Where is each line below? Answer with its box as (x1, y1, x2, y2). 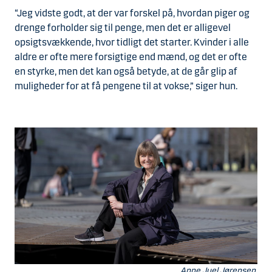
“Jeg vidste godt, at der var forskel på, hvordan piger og (15, 7, 250, 19)
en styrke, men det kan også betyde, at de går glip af (15, 66, 237, 77)
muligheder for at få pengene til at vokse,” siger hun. (15, 80, 237, 92)
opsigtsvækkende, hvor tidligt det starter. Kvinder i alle (15, 36, 249, 48)
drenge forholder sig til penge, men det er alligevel (15, 22, 231, 33)
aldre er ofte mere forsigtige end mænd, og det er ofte (15, 51, 247, 63)
